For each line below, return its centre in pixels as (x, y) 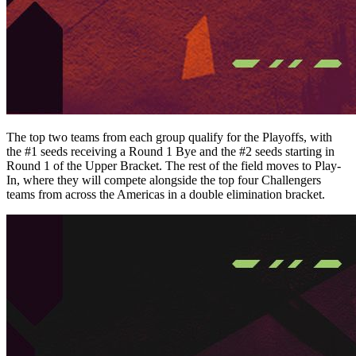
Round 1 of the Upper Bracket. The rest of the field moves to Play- (174, 165)
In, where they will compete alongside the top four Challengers (164, 180)
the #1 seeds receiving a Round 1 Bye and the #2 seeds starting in (170, 151)
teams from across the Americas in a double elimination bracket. (166, 194)
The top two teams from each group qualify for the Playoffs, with (169, 137)
